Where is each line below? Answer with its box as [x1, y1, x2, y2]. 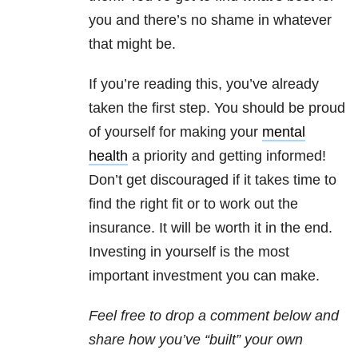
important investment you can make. [89, 268, 320, 284]
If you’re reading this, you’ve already [89, 76, 319, 93]
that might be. [89, 36, 176, 53]
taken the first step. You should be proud [89, 100, 345, 117]
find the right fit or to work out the [89, 196, 298, 213]
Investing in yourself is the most [89, 244, 289, 261]
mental [262, 124, 305, 141]
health [89, 148, 128, 165]
